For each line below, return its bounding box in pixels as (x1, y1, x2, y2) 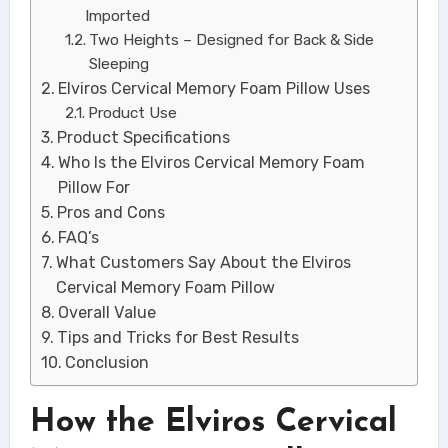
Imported (85, 6, 151, 25)
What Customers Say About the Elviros (55, 252, 351, 272)
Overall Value (57, 302, 156, 322)
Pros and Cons (56, 202, 165, 222)
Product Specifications (56, 127, 230, 147)
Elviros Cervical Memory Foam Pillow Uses (57, 78, 370, 98)
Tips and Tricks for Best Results (56, 327, 299, 347)
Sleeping (89, 54, 150, 73)
